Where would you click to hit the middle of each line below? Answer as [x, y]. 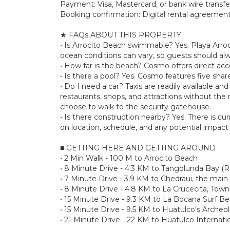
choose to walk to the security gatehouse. [136, 107]
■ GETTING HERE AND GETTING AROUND [138, 148]
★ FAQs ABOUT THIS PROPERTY [121, 35]
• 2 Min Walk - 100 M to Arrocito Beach [129, 158]
